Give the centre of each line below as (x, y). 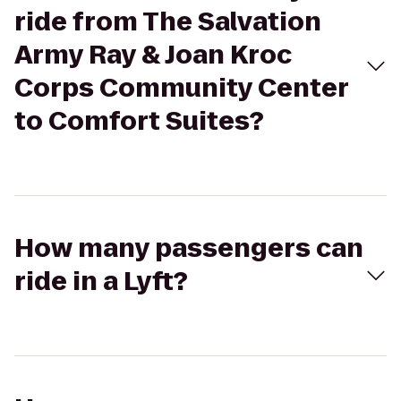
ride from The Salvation (168, 22)
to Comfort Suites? (139, 121)
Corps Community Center (181, 88)
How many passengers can (189, 248)
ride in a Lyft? (101, 282)
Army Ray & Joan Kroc (153, 55)
